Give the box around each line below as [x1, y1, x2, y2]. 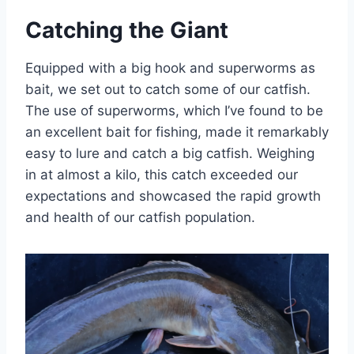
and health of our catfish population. [25, 209, 255, 225]
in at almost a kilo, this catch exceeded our [25, 166, 298, 183]
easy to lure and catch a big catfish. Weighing [25, 145, 314, 161]
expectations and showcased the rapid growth [25, 187, 321, 204]
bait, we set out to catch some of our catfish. [25, 81, 311, 97]
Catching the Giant [25, 16, 228, 43]
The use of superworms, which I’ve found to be [25, 102, 323, 119]
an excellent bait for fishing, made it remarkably [25, 123, 329, 140]
